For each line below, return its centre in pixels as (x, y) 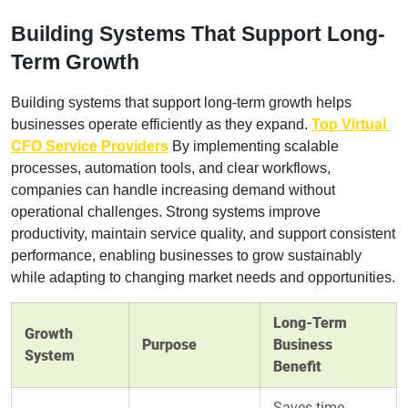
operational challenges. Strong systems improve (166, 211)
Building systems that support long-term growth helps (181, 102)
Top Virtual (349, 124)
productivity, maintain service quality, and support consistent (203, 233)
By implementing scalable (254, 146)
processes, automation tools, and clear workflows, (171, 168)
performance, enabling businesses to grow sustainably (186, 255)
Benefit (297, 366)
